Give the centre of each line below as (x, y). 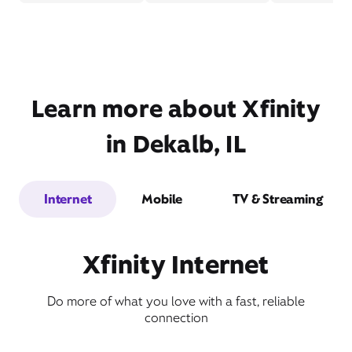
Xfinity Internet (176, 264)
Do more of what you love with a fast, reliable (176, 301)
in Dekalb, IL (176, 144)
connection (176, 318)
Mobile (162, 199)
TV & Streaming (278, 199)
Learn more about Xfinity (176, 109)
